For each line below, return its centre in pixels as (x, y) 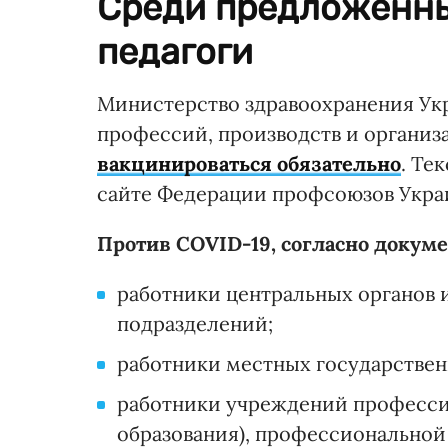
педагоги (175, 52)
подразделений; (195, 324)
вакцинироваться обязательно (249, 164)
